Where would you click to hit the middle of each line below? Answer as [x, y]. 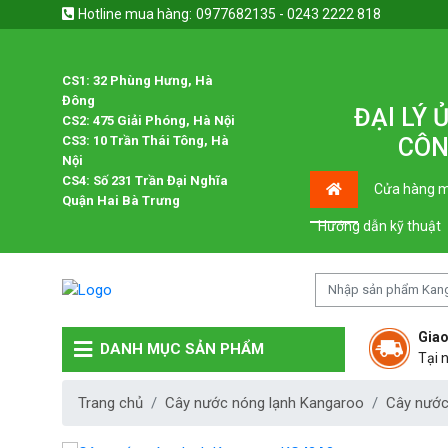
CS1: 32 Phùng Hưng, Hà [137, 80]
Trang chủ [110, 402]
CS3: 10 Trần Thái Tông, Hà [145, 140]
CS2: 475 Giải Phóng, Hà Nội [148, 120]
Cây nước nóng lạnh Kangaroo [264, 402]
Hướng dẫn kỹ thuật [379, 225]
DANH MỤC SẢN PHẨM [182, 349]
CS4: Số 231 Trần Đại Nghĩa [145, 180]
